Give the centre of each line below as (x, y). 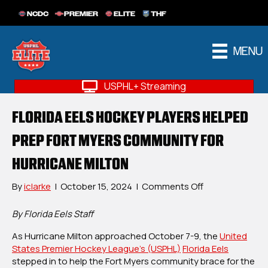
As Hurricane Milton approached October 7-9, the (116, 236)
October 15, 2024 (96, 187)
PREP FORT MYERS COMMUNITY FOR (118, 141)
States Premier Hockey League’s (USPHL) (96, 249)
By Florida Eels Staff (54, 214)
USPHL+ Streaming (145, 86)
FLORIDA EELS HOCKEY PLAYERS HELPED (130, 117)
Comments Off (173, 187)
